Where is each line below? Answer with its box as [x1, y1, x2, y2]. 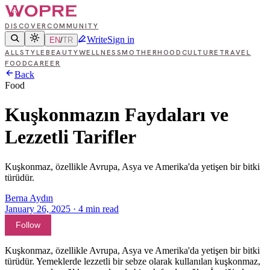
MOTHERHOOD [122, 48, 182, 57]
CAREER [28, 58, 61, 67]
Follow [16, 220, 40, 230]
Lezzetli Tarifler [5, 126, 136, 148]
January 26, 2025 [5, 203, 71, 214]
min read [86, 203, 119, 214]
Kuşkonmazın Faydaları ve [5, 104, 228, 126]
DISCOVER [5, 21, 47, 30]
